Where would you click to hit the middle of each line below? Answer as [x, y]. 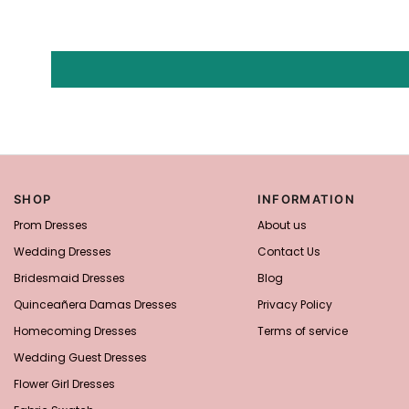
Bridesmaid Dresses [69, 278]
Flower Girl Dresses [64, 384]
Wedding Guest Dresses [80, 358]
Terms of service [302, 331]
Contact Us [288, 252]
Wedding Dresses [63, 252]
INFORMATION [306, 199]
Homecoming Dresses [75, 331]
